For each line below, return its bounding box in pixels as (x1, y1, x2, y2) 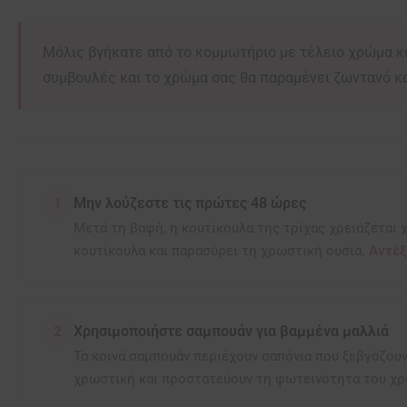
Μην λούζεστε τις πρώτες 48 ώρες (74, 194, 306, 212)
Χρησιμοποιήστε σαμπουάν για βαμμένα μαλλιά (74, 322, 389, 340)
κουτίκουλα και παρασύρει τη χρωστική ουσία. (74, 242, 369, 259)
